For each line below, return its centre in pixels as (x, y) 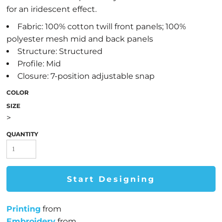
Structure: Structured (60, 51)
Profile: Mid (39, 64)
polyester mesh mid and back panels (80, 39)
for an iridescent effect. (52, 9)
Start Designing (111, 179)
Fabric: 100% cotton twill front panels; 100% (102, 27)
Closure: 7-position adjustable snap (86, 76)
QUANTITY (22, 134)
